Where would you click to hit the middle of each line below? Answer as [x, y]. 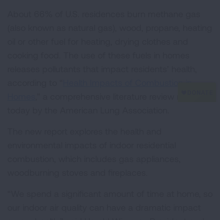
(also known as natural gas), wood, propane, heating [110, 27]
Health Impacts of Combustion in [127, 82]
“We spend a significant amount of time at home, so [110, 193]
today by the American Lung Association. [88, 110]
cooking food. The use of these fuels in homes [98, 55]
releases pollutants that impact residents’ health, [102, 69]
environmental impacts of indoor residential [92, 145]
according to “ [35, 82]
